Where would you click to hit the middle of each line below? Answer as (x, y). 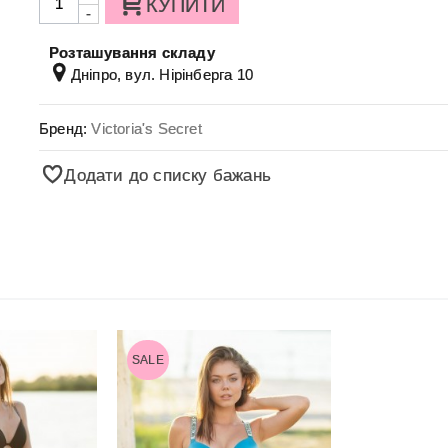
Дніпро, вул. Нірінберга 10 (161, 74)
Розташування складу (131, 52)
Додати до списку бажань (168, 174)
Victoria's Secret (146, 128)
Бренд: (65, 128)
